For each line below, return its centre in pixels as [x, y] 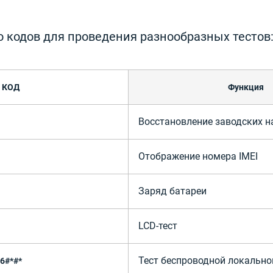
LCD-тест [158, 226]
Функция [246, 87]
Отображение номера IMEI [198, 156]
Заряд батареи [172, 191]
